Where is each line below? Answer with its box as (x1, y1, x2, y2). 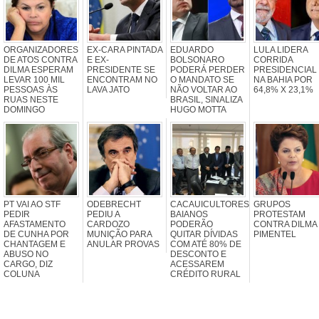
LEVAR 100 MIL (4, 74, 65, 85)
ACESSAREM (170, 258, 224, 269)
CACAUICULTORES (170, 199, 249, 209)
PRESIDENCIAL (253, 64, 317, 75)
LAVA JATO (87, 84, 130, 95)
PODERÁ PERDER (170, 64, 245, 75)
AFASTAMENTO (4, 219, 66, 229)
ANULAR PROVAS (87, 239, 159, 249)
